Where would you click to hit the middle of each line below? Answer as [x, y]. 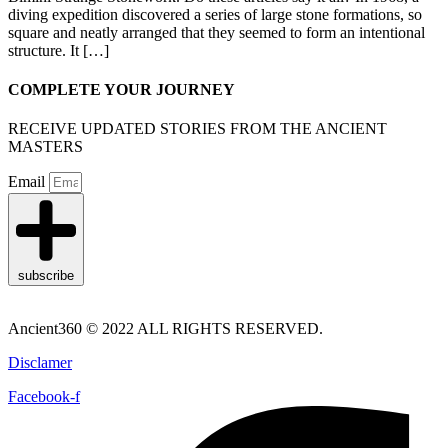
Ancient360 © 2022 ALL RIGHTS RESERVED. [165, 328]
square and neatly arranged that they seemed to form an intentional [216, 32]
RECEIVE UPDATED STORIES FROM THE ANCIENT [197, 129]
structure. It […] [58, 50]
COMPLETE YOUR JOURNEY [121, 89]
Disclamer [40, 362]
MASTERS [45, 147]
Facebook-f [44, 396]
